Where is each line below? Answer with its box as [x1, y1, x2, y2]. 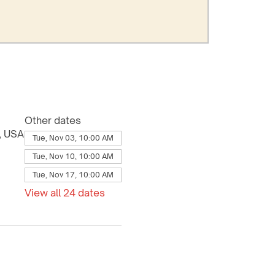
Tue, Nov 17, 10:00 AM [32, 169, 114, 179]
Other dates [24, 114, 81, 126]
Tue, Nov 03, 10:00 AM [32, 133, 114, 142]
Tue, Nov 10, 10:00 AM [32, 151, 114, 161]
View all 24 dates [24, 186, 105, 199]
